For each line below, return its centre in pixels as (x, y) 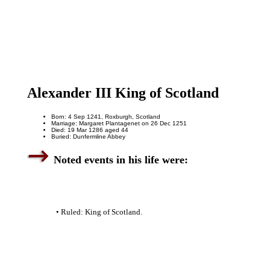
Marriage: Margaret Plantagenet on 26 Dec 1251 (119, 123)
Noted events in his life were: (121, 159)
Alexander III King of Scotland (123, 93)
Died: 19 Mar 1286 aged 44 (89, 130)
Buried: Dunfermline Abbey (88, 136)
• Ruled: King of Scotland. (99, 212)
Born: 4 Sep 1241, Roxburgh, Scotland (105, 116)
